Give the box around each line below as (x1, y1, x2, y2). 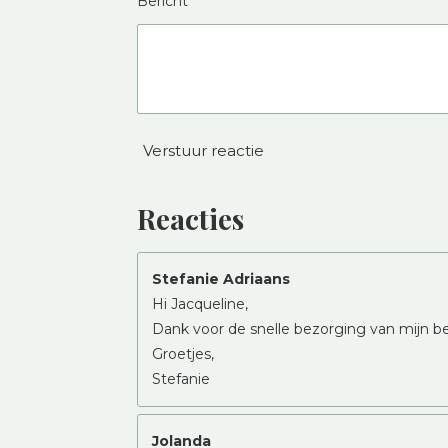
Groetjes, (152, 344, 214, 363)
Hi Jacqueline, (152, 294, 248, 313)
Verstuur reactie (143, 141, 264, 161)
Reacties (137, 199, 244, 237)
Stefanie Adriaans (152, 269, 290, 288)
